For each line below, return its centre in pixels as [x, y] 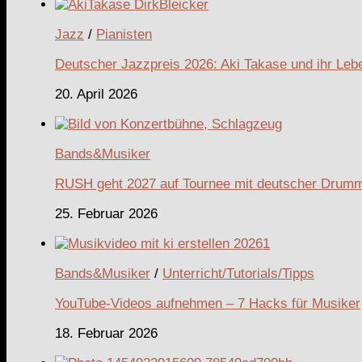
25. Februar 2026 [106, 213]
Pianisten [124, 35]
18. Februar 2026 [106, 333]
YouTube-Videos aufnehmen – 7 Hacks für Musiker [208, 303]
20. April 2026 [96, 95]
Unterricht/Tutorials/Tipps [238, 273]
